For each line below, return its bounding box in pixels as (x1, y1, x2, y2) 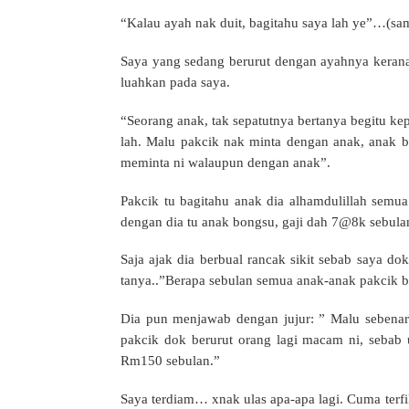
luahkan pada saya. (121, 75, 230, 89)
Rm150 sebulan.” (121, 353, 220, 368)
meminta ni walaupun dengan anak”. (121, 154, 330, 170)
